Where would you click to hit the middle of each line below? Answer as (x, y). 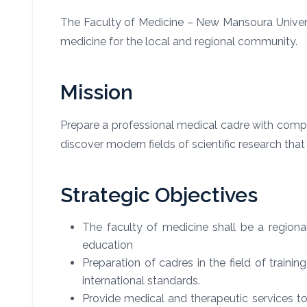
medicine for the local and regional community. (179, 41)
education (108, 245)
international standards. (141, 280)
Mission (97, 92)
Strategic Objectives (159, 195)
